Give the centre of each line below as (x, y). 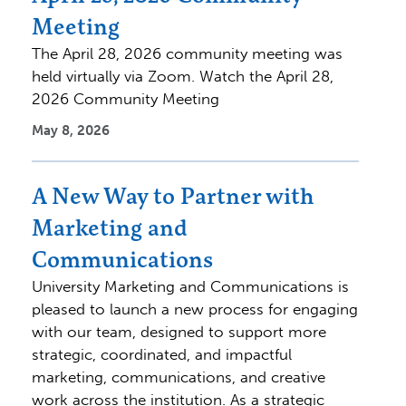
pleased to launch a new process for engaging (195, 309)
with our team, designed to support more (179, 331)
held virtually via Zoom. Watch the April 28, (183, 76)
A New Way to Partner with (173, 195)
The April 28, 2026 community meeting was (187, 53)
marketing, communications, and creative (179, 377)
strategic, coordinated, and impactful (162, 354)
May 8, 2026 (71, 130)
